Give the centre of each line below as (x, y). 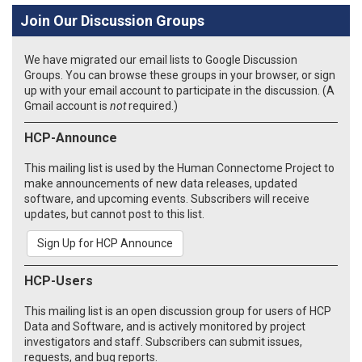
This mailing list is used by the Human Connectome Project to (179, 168)
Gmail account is (67, 105)
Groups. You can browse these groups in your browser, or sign (180, 75)
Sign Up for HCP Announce (105, 243)
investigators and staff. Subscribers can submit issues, (163, 341)
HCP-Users (59, 280)
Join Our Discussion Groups (112, 20)
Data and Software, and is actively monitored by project (165, 326)
